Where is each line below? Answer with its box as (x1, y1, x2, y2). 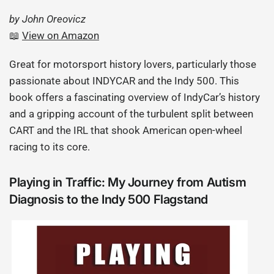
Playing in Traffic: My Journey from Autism (9, 175, 246, 190)
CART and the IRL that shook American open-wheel (9, 124, 243, 137)
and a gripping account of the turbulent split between (9, 108, 254, 120)
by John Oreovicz (9, 13, 86, 26)
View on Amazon (22, 29, 100, 42)
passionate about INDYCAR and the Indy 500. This (9, 75, 240, 87)
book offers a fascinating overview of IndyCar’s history (9, 91, 261, 104)
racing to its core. (9, 141, 91, 154)
